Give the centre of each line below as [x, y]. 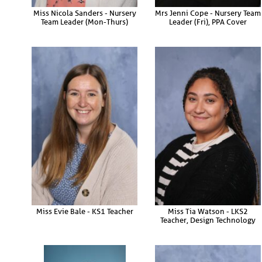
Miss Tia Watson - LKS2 [208, 211]
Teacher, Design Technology [208, 220]
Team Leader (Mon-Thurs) [85, 22]
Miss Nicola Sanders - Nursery [85, 13]
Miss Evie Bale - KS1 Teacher [85, 211]
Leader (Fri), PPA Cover [208, 22]
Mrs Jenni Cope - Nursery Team [208, 13]
